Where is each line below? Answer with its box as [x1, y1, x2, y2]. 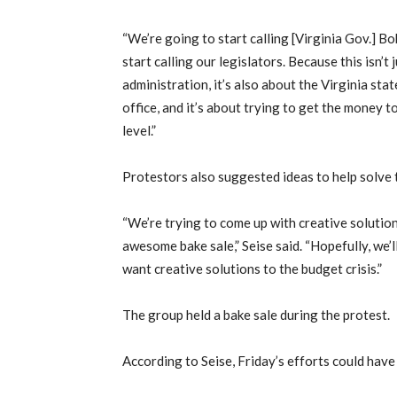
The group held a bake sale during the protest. [122, 307, 390, 323]
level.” [122, 122, 156, 139]
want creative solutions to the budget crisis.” [122, 261, 382, 277]
